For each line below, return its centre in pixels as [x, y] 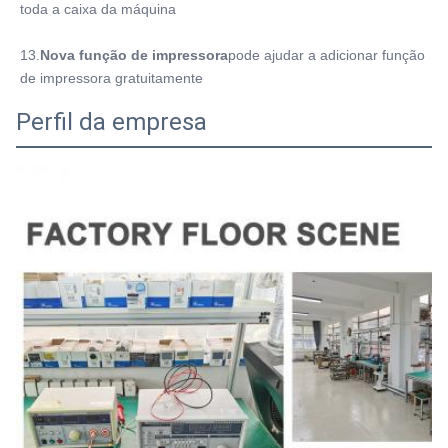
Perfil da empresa [111, 121]
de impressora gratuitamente [111, 77]
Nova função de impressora [134, 54]
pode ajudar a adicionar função [326, 54]
